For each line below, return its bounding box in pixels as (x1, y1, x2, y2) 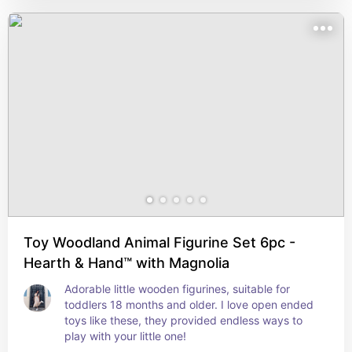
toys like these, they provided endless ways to (64, 313, 302, 327)
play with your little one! (64, 329, 186, 343)
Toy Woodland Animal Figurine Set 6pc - (24, 234, 295, 251)
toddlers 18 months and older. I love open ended (64, 298, 313, 311)
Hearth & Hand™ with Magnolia (24, 255, 229, 271)
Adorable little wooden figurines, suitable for (64, 282, 290, 295)
